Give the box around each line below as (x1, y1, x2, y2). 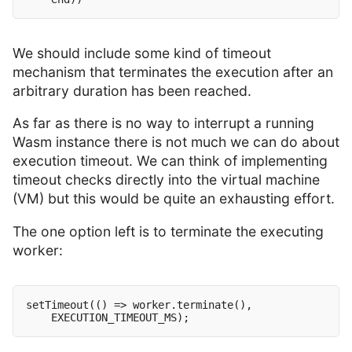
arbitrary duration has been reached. (13, 82, 251, 99)
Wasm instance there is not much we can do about (13, 134, 339, 151)
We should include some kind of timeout (13, 44, 271, 61)
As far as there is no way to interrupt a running (13, 115, 314, 132)
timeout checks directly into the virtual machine (13, 171, 320, 189)
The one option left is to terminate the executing (13, 222, 324, 240)
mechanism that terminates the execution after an (13, 63, 333, 80)
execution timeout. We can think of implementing (13, 152, 328, 170)
